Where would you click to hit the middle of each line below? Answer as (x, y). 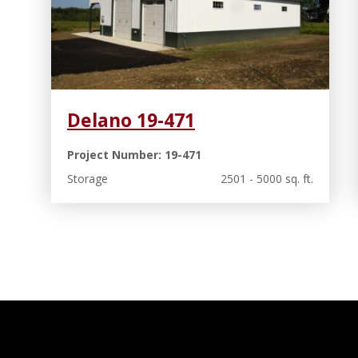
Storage (88, 179)
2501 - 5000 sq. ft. (267, 179)
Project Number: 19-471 (134, 155)
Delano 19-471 (131, 120)
